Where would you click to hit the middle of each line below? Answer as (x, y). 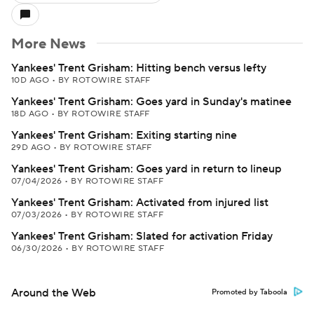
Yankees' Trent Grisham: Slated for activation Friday (142, 236)
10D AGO (32, 80)
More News (48, 44)
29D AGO (32, 148)
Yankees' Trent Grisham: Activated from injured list (140, 203)
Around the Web (54, 293)
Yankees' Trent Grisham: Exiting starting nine (124, 135)
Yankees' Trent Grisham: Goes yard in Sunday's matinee (151, 102)
